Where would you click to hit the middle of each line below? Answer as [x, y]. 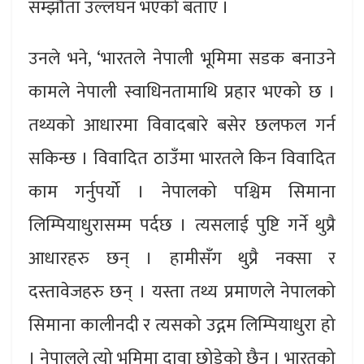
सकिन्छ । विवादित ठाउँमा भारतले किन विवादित [182, 158]
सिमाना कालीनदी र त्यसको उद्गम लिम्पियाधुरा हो [182, 325]
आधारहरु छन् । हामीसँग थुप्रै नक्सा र [182, 258]
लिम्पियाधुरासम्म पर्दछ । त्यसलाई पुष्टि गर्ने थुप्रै [182, 225]
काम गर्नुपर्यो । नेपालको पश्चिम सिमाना [182, 192]
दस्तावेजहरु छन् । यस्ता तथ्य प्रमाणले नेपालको [182, 292]
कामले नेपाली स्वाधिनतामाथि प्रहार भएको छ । [182, 92]
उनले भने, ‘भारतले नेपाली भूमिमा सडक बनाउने [182, 58]
